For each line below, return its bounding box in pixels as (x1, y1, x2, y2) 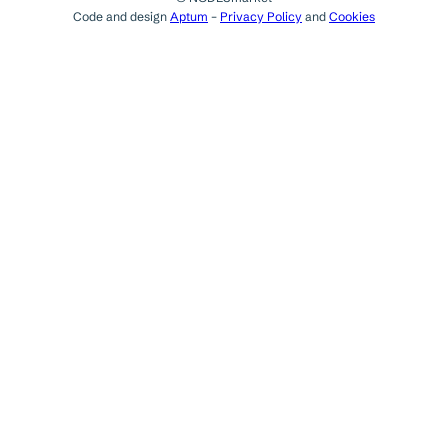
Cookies (329, 8, 375, 24)
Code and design (73, 8, 170, 24)
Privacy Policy (220, 8, 302, 24)
